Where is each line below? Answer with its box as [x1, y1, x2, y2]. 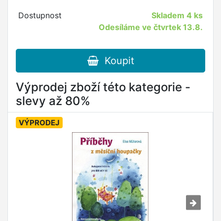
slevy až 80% [16, 94, 90, 109]
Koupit [98, 55, 134, 67]
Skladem [151, 10, 187, 21]
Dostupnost [18, 10, 62, 21]
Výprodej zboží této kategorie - [16, 80, 190, 95]
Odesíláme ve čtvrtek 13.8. [99, 22, 203, 33]
